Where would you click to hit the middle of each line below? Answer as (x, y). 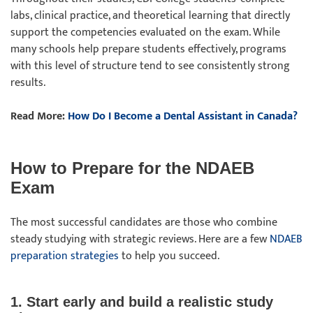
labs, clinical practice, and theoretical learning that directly (150, 16)
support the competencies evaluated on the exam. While (145, 32)
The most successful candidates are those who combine (144, 223)
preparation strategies (65, 256)
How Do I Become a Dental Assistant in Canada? (183, 116)
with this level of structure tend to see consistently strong (150, 66)
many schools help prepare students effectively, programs (148, 49)
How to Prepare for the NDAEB (132, 168)
